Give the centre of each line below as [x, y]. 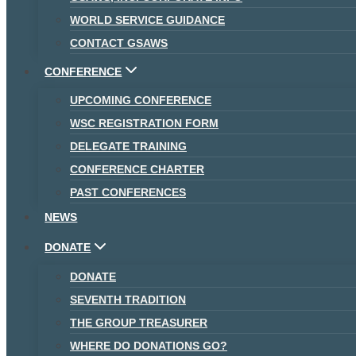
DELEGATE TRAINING [128, 147]
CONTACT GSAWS [119, 43]
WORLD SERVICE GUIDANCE [147, 19]
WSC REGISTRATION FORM [144, 124]
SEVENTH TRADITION [128, 300]
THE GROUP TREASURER [139, 323]
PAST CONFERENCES [128, 193]
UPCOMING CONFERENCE [141, 101]
